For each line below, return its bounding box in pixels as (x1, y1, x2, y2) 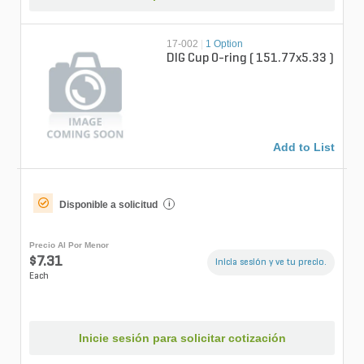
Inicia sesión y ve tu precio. (215, 257, 327, 267)
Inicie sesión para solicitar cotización (78, 331, 286, 345)
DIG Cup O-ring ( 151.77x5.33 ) (167, 51, 335, 65)
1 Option (206, 37, 244, 50)
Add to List (273, 140, 335, 154)
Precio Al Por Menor (29, 240, 109, 249)
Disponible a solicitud (59, 198, 158, 210)
